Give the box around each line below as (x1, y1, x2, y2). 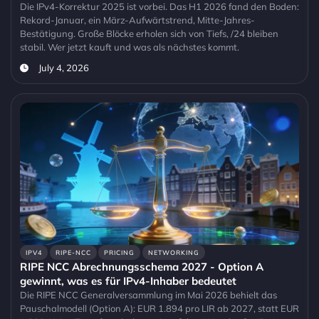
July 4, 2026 (38, 62, 89, 74)
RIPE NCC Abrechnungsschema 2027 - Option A (20, 260, 263, 274)
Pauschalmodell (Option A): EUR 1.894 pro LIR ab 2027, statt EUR (20, 303, 299, 315)
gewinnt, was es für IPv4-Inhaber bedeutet (20, 274, 236, 288)
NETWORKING (147, 249, 199, 257)
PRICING (104, 249, 135, 257)
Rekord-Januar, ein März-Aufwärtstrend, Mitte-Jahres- (20, 14, 255, 26)
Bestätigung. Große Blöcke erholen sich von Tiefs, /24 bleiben (20, 28, 278, 40)
